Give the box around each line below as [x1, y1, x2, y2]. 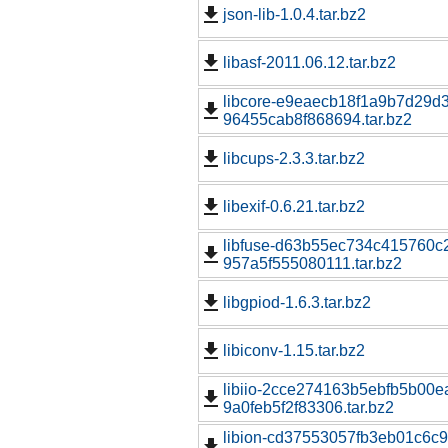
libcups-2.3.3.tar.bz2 [223, 150, 365, 168]
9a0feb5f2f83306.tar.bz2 [223, 399, 394, 417]
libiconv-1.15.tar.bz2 [223, 342, 365, 360]
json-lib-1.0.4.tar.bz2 [223, 6, 366, 24]
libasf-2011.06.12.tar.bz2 [223, 54, 396, 72]
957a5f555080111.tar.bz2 [223, 255, 402, 273]
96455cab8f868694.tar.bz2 [223, 111, 412, 129]
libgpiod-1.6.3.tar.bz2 [223, 294, 371, 312]
